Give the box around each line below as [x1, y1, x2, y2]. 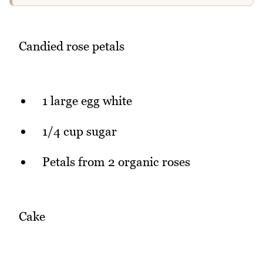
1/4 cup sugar [42, 124, 117, 139]
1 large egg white [42, 93, 132, 109]
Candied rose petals [19, 38, 124, 53]
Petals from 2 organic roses [42, 154, 190, 169]
